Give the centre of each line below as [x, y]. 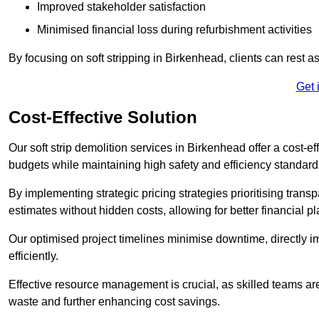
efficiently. [33, 256]
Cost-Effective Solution [103, 117]
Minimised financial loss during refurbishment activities [174, 29]
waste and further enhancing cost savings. [114, 301]
